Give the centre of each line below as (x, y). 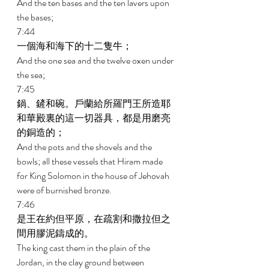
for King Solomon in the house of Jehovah (94, 176)
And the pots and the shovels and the (85, 147)
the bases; (36, 17)
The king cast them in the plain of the (84, 248)
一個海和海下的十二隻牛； (75, 46)
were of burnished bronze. (65, 190)
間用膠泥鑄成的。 (56, 233)
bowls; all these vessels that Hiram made (91, 161)
